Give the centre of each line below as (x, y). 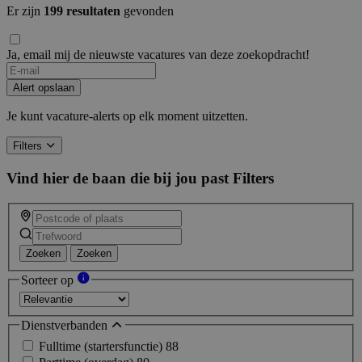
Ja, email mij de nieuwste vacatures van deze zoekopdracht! (158, 55)
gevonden (147, 11)
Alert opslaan (44, 88)
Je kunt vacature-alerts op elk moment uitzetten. (127, 116)
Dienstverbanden (66, 326)
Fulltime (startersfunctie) (102, 346)
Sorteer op (49, 280)
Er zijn (25, 11)
